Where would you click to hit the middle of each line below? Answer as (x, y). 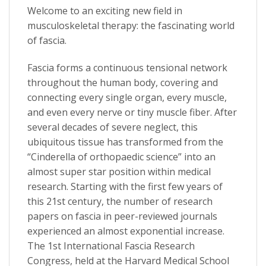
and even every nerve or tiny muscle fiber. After (132, 112)
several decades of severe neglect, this (113, 127)
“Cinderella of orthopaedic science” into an (121, 156)
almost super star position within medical (119, 171)
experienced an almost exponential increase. (126, 231)
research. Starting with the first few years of (125, 186)
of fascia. (47, 41)
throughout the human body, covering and (123, 82)
